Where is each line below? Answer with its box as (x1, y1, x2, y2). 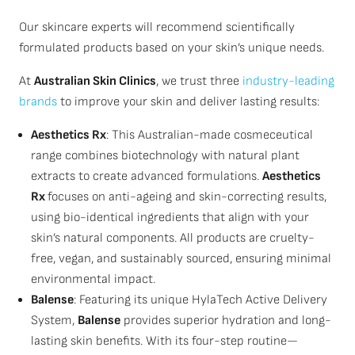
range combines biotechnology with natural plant (31, 148, 300, 163)
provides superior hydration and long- (120, 313, 331, 328)
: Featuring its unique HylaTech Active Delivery (74, 292, 327, 307)
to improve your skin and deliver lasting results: (57, 94, 319, 109)
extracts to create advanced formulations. (31, 169, 262, 184)
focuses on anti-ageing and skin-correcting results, (48, 189, 326, 204)
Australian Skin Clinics (34, 74, 156, 89)
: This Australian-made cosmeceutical (106, 128, 313, 143)
